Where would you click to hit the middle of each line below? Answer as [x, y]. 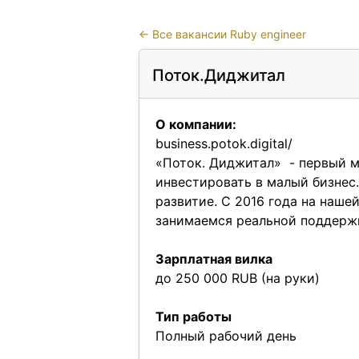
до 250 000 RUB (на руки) [237, 278]
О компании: [196, 124]
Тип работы [193, 317]
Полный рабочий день [226, 336]
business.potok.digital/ [224, 143]
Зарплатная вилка [214, 259]
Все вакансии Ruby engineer [229, 34]
